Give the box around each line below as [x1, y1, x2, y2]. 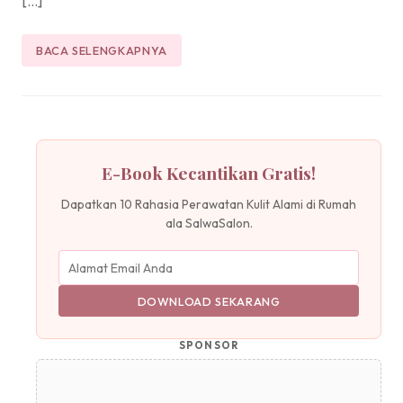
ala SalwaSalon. [165, 214, 253, 231]
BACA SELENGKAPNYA [36, 42, 167, 58]
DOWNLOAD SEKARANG [137, 293, 281, 309]
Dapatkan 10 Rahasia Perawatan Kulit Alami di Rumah [61, 195, 356, 212]
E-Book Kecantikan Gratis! [102, 160, 316, 184]
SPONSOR [179, 339, 238, 353]
